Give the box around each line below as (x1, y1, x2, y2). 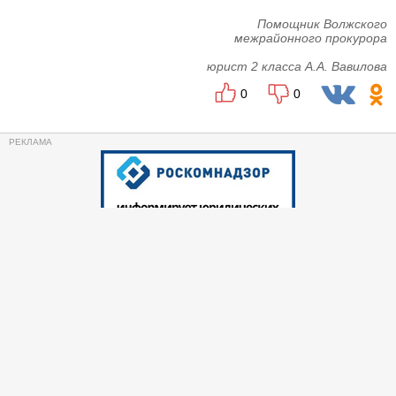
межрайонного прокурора (234, 31, 387, 45)
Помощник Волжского (257, 17, 387, 31)
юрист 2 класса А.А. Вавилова (207, 59, 387, 73)
